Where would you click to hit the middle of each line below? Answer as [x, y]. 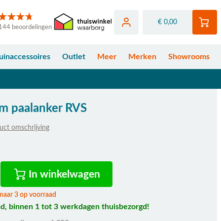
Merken [142, 57]
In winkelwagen [65, 174]
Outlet [74, 57]
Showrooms [189, 57]
